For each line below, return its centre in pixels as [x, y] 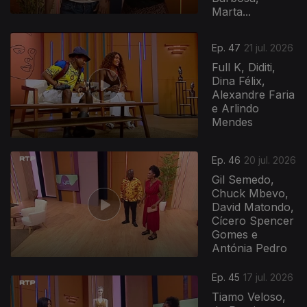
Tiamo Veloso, [249, 297]
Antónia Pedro [250, 248]
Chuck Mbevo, [250, 194]
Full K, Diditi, [244, 67]
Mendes [233, 122]
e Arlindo [236, 109]
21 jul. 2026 [269, 48]
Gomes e [235, 235]
